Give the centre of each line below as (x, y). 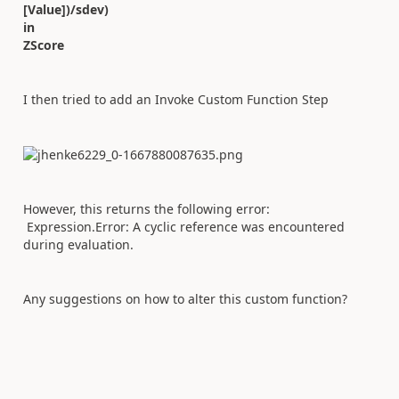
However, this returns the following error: (148, 208)
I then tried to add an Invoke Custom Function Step (176, 99)
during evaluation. (78, 244)
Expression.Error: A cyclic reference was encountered (184, 226)
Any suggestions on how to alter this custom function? (185, 298)
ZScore (44, 45)
